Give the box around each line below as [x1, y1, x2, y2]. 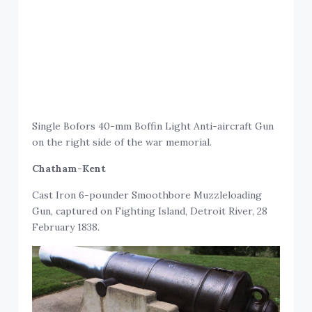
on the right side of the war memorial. [32, 136, 212, 149]
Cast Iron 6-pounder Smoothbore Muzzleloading [32, 189, 263, 202]
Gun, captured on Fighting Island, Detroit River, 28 [32, 205, 268, 218]
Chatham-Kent [32, 162, 107, 175]
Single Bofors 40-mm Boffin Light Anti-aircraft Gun [32, 120, 274, 133]
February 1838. [32, 221, 100, 234]
